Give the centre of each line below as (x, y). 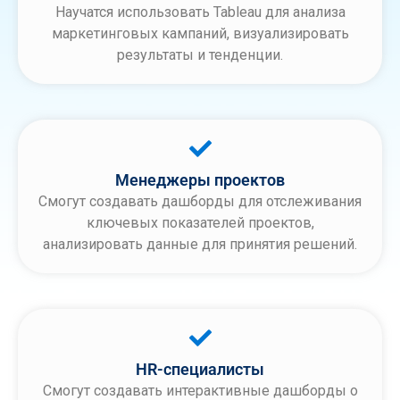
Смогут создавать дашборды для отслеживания (200, 201)
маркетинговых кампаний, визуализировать (200, 33)
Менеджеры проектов (200, 179)
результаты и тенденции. (200, 54)
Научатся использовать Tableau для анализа (200, 12)
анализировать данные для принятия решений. (200, 244)
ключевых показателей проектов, (200, 222)
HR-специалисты (200, 369)
